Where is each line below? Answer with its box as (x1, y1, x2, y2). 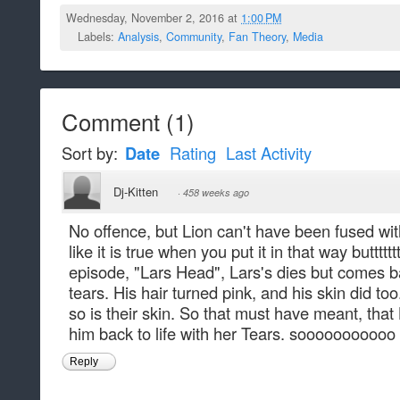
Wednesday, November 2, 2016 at (66, 10, 242, 27)
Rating (170, 141, 216, 165)
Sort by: (62, 141, 122, 165)
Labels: (78, 28, 118, 45)
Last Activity (226, 141, 312, 165)
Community (166, 28, 221, 45)
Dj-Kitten (113, 183, 158, 201)
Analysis (118, 28, 159, 45)
